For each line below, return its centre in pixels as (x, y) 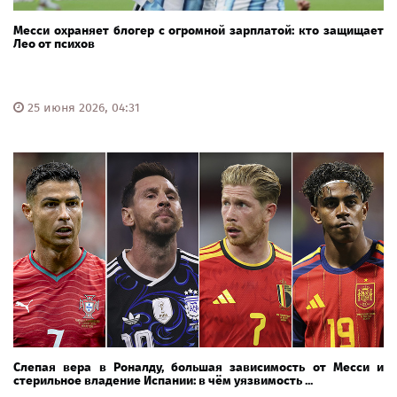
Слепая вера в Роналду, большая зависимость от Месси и (198, 368)
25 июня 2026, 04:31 (82, 108)
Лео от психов (54, 44)
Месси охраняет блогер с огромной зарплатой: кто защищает (198, 31)
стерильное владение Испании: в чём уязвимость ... (163, 381)
